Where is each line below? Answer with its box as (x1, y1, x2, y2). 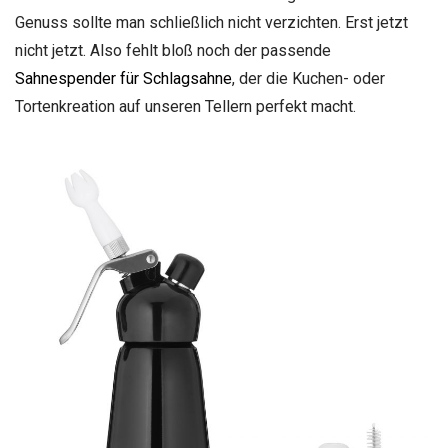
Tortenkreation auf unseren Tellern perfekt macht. (15, 97, 356, 116)
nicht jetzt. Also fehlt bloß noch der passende (15, 41, 331, 60)
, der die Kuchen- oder (232, 69, 385, 88)
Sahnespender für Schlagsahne (15, 69, 232, 88)
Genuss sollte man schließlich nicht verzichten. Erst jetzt (15, 13, 408, 32)
